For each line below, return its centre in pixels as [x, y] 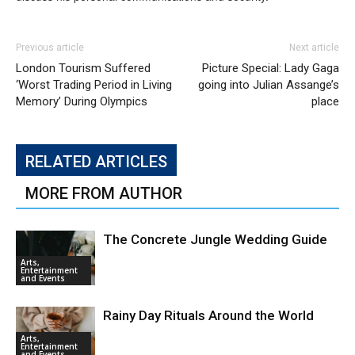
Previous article [50, 48]
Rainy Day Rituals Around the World [208, 315]
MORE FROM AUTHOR [104, 193]
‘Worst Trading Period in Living [94, 85]
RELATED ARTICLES [96, 162]
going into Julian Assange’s [269, 85]
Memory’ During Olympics [82, 101]
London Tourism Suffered [83, 68]
